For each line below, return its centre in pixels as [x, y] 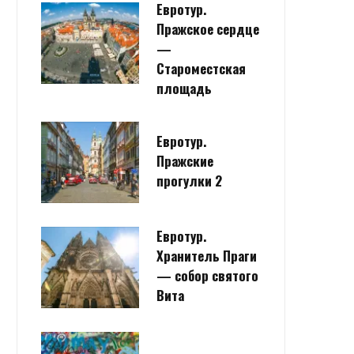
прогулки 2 [189, 180]
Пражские [185, 160]
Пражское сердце [208, 28]
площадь [184, 88]
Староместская [201, 68]
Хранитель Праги [207, 256]
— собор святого [207, 276]
